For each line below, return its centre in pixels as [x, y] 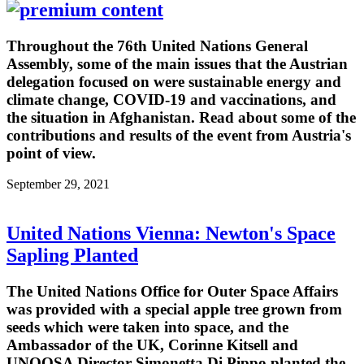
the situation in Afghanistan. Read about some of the [181, 117]
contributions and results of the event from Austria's [179, 135]
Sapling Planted [72, 256]
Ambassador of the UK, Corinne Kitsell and [152, 345]
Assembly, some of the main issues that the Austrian [177, 63]
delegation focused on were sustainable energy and [174, 81]
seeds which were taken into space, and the [147, 327]
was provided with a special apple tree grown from [174, 310]
